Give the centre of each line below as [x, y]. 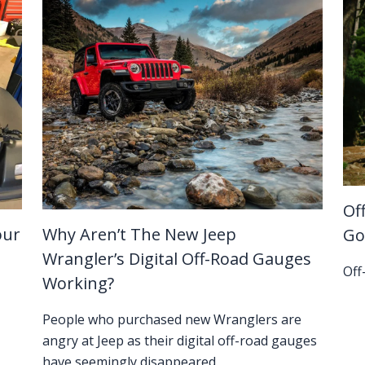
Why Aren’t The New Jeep [140, 235]
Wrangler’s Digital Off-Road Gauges [177, 259]
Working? [79, 284]
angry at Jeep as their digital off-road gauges [180, 341]
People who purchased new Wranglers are [172, 320]
